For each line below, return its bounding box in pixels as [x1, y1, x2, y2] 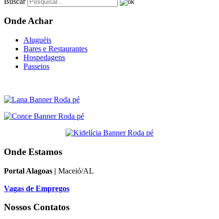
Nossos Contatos [4, 202, 69, 213]
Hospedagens [23, 53, 65, 62]
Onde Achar [4, 16, 53, 26]
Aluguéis [23, 36, 51, 44]
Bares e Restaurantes [23, 44, 88, 53]
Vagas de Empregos [4, 184, 69, 193]
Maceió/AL [58, 166, 94, 175]
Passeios [23, 62, 49, 71]
